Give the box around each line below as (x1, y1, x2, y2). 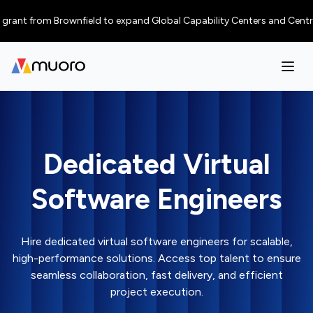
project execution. (110, 285, 203, 298)
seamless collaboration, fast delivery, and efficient (30, 268, 283, 282)
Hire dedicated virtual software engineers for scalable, (20, 235, 293, 248)
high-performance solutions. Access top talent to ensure (12, 252, 301, 265)
